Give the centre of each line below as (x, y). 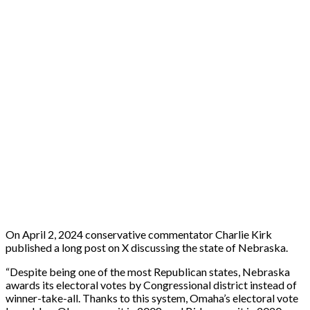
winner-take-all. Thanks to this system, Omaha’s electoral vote (152, 298)
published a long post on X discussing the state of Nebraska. (147, 247)
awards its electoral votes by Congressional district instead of (151, 284)
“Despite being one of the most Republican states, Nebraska (148, 271)
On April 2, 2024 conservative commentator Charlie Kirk (139, 234)
